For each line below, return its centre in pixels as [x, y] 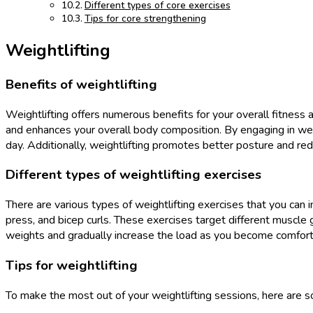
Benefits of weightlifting [81, 85]
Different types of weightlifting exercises [133, 175]
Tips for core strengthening [145, 19]
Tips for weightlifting [72, 265]
